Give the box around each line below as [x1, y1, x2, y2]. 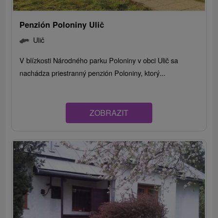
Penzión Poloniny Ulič [19, 19, 105, 31]
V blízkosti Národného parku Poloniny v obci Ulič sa [19, 55, 179, 66]
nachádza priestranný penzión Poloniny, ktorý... [19, 68, 166, 78]
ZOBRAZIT [90, 107, 128, 119]
